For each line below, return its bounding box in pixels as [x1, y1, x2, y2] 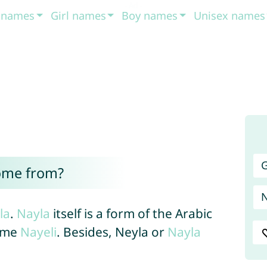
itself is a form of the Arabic [49, 205, 212, 222]
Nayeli [20, 223, 57, 240]
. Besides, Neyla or [56, 223, 167, 240]
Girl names [50, 8, 106, 23]
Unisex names [193, 8, 265, 23]
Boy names [122, 8, 178, 23]
